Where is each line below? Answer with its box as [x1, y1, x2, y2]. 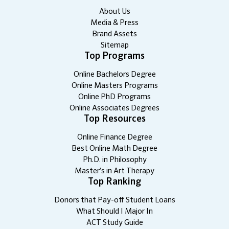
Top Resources [83, 114, 146, 124]
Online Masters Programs [71, 82, 158, 90]
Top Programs [84, 52, 145, 61]
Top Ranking [87, 177, 142, 187]
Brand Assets [92, 30, 137, 38]
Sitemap [100, 41, 129, 50]
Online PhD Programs [78, 93, 151, 101]
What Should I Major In [76, 208, 153, 216]
